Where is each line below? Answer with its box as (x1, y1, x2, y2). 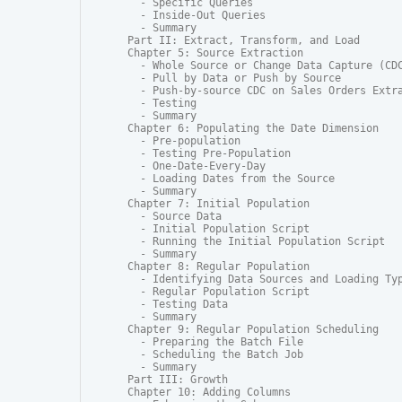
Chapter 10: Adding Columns (127, 386, 291, 399)
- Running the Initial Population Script (127, 235, 385, 249)
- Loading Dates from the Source (127, 172, 335, 186)
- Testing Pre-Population (127, 147, 291, 161)
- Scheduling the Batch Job (127, 348, 303, 362)
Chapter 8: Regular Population (127, 260, 310, 274)
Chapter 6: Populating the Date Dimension (127, 122, 379, 135)
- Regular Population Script (127, 285, 310, 299)
